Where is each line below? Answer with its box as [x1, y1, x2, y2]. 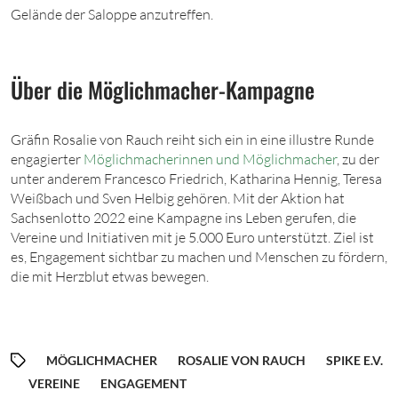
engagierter [11, 150, 84, 168]
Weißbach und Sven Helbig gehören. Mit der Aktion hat [11, 189, 345, 207]
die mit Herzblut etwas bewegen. [11, 267, 211, 285]
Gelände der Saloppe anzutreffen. [11, 5, 213, 23]
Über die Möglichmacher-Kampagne [11, 73, 314, 107]
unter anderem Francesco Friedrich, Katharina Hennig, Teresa [11, 170, 382, 187]
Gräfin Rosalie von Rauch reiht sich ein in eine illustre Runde [11, 131, 374, 148]
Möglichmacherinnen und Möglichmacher [84, 150, 337, 168]
